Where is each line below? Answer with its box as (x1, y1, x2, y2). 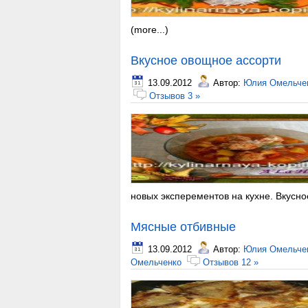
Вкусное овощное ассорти (131, 54, 281, 67)
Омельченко (131, 257, 181, 267)
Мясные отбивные (131, 220, 236, 234)
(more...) (131, 24, 168, 35)
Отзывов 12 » (203, 257, 258, 267)
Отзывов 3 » (149, 91, 200, 101)
